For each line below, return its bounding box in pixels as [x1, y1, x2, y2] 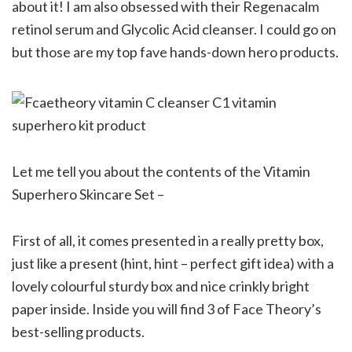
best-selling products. [12, 322, 145, 340]
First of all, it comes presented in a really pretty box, [12, 231, 324, 249]
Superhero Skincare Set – [12, 185, 164, 203]
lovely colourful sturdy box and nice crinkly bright [12, 277, 310, 295]
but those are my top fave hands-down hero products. [12, 42, 339, 60]
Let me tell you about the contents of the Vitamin [12, 162, 310, 180]
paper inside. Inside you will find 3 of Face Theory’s [12, 299, 321, 317]
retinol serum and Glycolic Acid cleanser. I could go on [12, 20, 336, 38]
